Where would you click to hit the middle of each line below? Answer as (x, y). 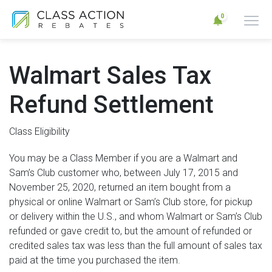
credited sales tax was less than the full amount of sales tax (136, 246)
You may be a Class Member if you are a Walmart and (123, 158)
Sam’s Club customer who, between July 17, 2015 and (124, 173)
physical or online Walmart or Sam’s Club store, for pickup (131, 202)
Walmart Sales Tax (110, 76)
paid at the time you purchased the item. (95, 260)
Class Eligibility (39, 131)
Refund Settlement (111, 105)
